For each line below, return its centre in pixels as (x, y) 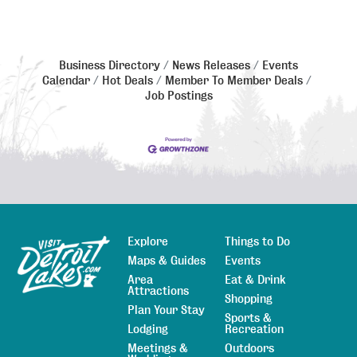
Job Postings (178, 95)
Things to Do (257, 242)
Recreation (254, 330)
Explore (148, 242)
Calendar (66, 80)
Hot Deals (127, 80)
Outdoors (249, 349)
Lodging (148, 330)
